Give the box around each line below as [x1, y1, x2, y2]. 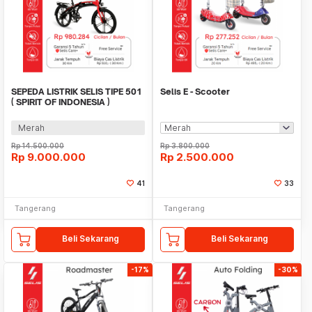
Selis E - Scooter [160, 86, 230, 97]
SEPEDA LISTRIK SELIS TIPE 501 [11, 86, 142, 97]
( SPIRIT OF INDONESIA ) [11, 97, 110, 108]
